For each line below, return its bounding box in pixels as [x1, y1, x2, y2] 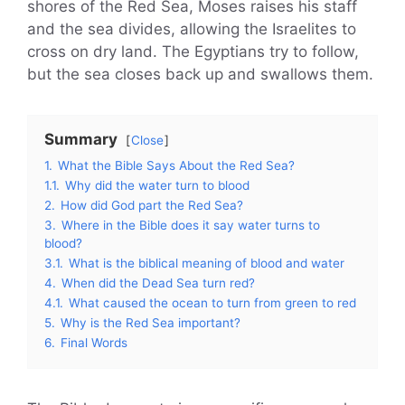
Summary [44, 129, 118, 148]
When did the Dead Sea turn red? [61, 275, 255, 290]
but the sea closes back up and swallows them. [27, 64, 373, 83]
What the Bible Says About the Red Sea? [58, 157, 295, 173]
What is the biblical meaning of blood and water [69, 255, 344, 270]
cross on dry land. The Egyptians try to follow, [27, 42, 359, 61]
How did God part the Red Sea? [61, 197, 243, 212]
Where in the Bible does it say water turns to [61, 217, 320, 232]
